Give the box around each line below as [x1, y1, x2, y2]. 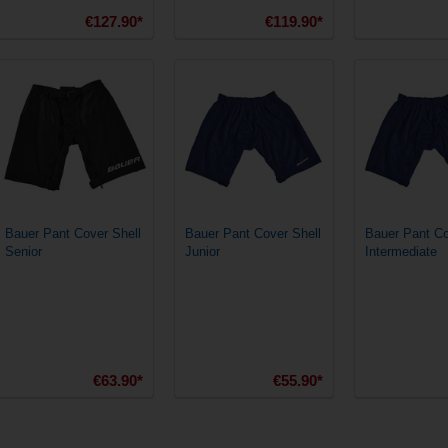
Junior [185, 244, 220, 259]
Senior [5, 244, 42, 259]
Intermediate [365, 244, 437, 259]
